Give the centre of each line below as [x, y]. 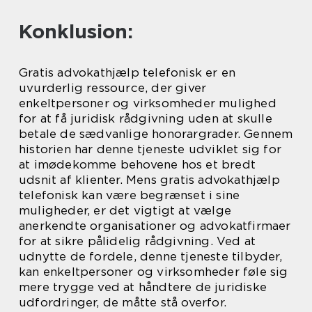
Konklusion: [76, 31]
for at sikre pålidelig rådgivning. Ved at [138, 241]
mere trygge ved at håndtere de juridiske [143, 287]
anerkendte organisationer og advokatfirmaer [155, 225]
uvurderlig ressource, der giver [113, 87]
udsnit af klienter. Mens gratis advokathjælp [149, 179]
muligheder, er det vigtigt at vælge [125, 210]
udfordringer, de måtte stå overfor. [123, 302]
